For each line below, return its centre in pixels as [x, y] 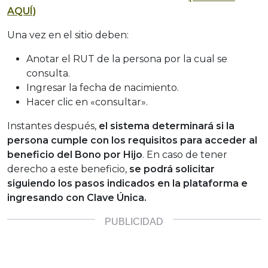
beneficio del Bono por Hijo [75, 155]
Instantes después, [53, 126]
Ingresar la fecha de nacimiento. [103, 88]
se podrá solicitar [171, 169]
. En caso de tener [185, 155]
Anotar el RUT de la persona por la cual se [127, 59]
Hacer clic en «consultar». [87, 102]
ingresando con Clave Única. [77, 198]
